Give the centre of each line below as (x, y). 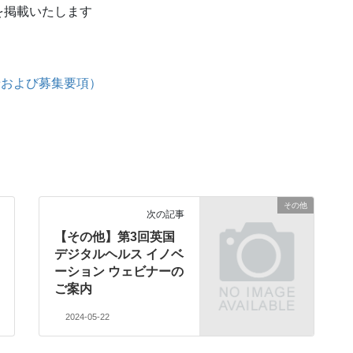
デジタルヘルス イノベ (119, 254)
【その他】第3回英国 (115, 236)
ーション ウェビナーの (119, 271)
